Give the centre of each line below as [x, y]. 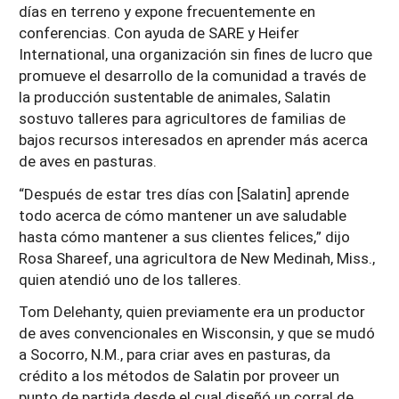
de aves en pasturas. [88, 160]
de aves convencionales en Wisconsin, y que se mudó [197, 333]
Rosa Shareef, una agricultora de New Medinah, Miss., [197, 257]
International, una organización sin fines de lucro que [195, 53]
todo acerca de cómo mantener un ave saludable [183, 215]
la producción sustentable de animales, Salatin [175, 96]
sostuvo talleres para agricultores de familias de [182, 118]
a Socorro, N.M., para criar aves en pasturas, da [175, 354]
